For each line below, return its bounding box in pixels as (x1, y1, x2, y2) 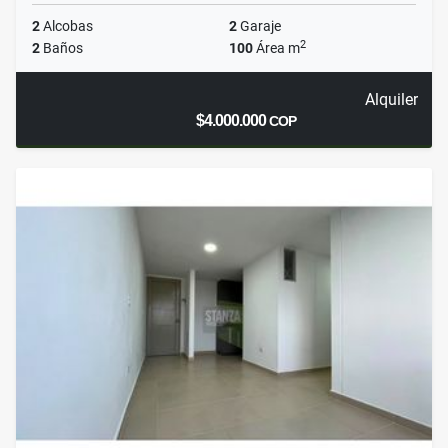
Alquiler (364, 90, 418, 110)
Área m (253, 40, 300, 57)
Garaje (237, 18, 281, 35)
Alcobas (40, 18, 93, 35)
